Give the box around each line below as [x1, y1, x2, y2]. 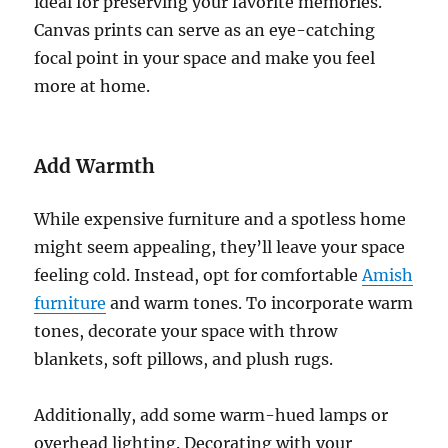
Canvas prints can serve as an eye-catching [34, 19, 376, 40]
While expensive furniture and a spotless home [34, 208, 407, 229]
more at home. [34, 75, 151, 96]
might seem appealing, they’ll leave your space [34, 236, 406, 257]
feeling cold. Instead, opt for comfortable [34, 264, 363, 285]
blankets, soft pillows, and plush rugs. [34, 348, 338, 369]
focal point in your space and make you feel [34, 47, 376, 68]
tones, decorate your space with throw [34, 320, 338, 341]
